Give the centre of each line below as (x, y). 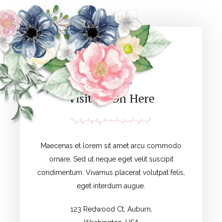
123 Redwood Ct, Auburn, (111, 209)
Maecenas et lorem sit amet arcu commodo (111, 146)
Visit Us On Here (111, 98)
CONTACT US (111, 82)
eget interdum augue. (111, 186)
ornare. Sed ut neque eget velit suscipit (111, 159)
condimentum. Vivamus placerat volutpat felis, (111, 172)
